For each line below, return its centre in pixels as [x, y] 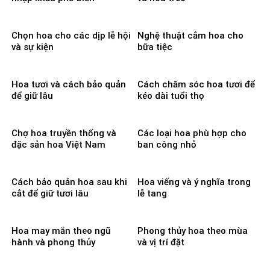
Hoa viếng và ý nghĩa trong [194, 182]
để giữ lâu [32, 96]
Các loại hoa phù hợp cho [192, 133]
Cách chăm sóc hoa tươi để [196, 85]
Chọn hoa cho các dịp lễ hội [71, 35]
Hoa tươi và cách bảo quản [69, 85]
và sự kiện [33, 47]
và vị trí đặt [161, 243]
